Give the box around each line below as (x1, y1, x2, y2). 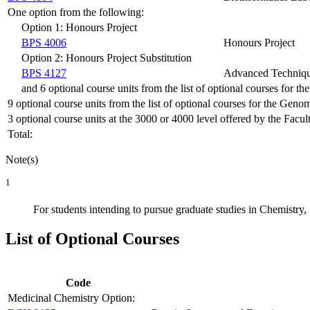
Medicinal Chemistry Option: (8, 291, 135, 304)
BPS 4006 (21, 36, 66, 48)
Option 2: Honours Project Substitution (21, 51, 192, 64)
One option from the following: (8, 6, 144, 18)
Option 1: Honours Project (21, 21, 137, 33)
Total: (8, 127, 33, 140)
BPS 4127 (21, 66, 66, 79)
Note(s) (6, 153, 38, 165)
